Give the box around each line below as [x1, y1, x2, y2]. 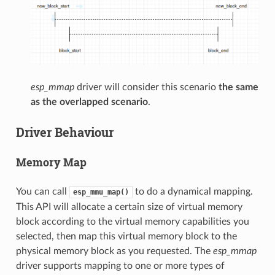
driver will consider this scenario [74, 82, 219, 92]
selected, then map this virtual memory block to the [15, 231, 237, 241]
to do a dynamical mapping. [132, 186, 253, 196]
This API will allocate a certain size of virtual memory [15, 201, 242, 212]
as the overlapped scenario [30, 96, 148, 107]
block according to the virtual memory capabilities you [15, 216, 249, 227]
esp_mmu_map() [72, 187, 129, 196]
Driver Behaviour [15, 123, 114, 140]
